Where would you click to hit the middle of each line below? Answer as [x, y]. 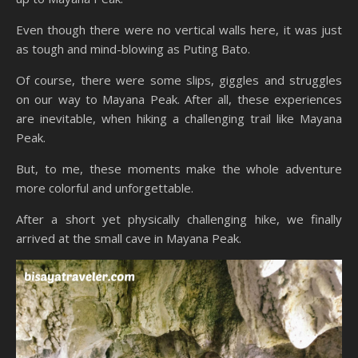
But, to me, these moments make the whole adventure [179, 168]
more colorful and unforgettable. [105, 187]
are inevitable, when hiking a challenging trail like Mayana [179, 118]
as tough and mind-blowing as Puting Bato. [133, 48]
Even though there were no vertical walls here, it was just [179, 29]
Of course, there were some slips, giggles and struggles [179, 80]
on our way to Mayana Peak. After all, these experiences [179, 99]
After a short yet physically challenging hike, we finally [179, 219]
